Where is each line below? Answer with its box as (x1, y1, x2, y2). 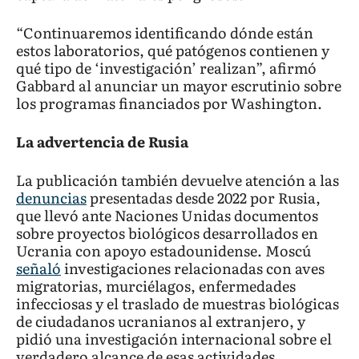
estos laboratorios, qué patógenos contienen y (16, 38, 329, 61)
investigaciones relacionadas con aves (61, 256, 325, 279)
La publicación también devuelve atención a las (16, 168, 339, 191)
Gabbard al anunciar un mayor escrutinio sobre (16, 74, 341, 96)
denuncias (16, 186, 87, 208)
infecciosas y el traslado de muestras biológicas (16, 292, 339, 314)
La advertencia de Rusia (16, 130, 188, 152)
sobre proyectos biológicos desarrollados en (16, 221, 318, 244)
